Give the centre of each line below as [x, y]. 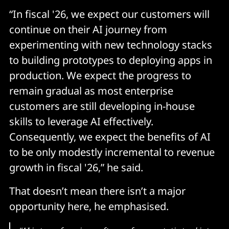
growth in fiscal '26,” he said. [77, 167]
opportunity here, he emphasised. [89, 206]
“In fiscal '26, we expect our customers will [109, 14]
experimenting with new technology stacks [111, 44]
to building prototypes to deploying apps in [111, 60]
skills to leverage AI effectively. [81, 121]
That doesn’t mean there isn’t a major [97, 191]
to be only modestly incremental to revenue [112, 152]
